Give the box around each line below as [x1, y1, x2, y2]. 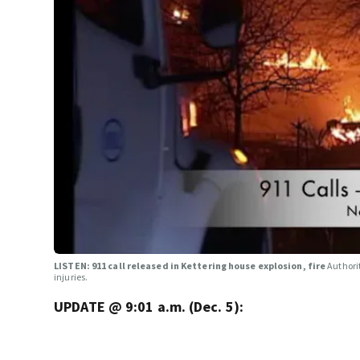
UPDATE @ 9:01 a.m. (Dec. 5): [54, 297, 243, 316]
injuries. [54, 270, 88, 283]
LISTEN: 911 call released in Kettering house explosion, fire [54, 259, 328, 272]
